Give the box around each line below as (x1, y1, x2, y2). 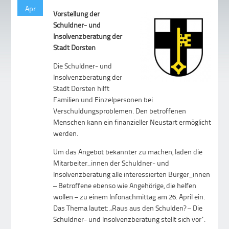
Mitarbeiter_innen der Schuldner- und (53, 158, 170, 168)
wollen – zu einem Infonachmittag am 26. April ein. (53, 192, 205, 202)
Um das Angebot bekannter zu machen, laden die (53, 147, 203, 157)
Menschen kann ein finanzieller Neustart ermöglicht (53, 117, 212, 127)
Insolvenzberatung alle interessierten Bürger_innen (53, 169, 211, 179)
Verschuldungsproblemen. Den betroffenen (53, 106, 187, 116)
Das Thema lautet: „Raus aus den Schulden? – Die (53, 203, 203, 213)
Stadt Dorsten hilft (53, 83, 110, 94)
